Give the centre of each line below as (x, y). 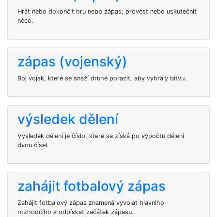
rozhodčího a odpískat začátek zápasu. (76, 212)
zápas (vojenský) (72, 62)
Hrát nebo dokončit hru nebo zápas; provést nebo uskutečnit (107, 11)
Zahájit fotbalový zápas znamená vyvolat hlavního (91, 203)
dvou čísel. (33, 145)
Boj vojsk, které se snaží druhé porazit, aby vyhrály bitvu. (102, 78)
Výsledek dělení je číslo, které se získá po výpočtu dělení (101, 136)
